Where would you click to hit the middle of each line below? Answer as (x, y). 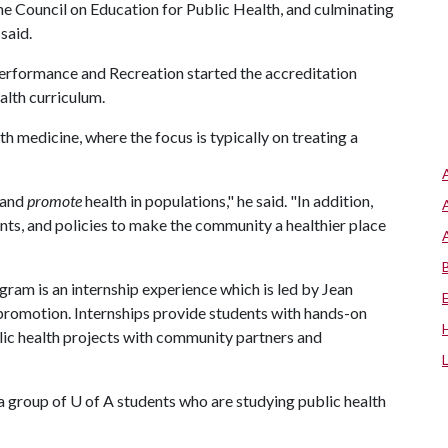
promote (54, 200)
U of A (92, 400)
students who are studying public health (250, 400)
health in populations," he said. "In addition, (227, 200)
